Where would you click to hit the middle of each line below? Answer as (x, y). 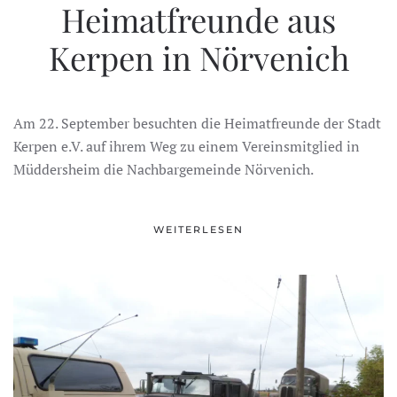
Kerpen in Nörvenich (198, 58)
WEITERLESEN (198, 229)
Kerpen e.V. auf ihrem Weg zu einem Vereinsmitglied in (187, 147)
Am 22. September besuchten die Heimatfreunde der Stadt (197, 124)
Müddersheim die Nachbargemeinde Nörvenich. (163, 170)
